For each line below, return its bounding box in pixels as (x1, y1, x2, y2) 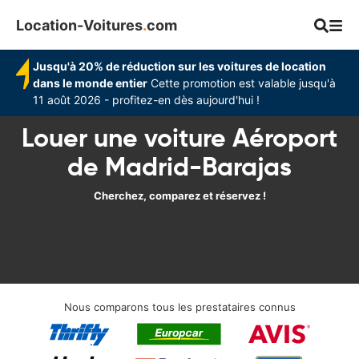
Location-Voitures (16, 16, 143, 34)
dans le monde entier (33, 76, 148, 90)
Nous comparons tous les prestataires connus (63, 301, 296, 313)
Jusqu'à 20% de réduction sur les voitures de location (33, 59, 327, 73)
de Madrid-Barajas (67, 151, 292, 183)
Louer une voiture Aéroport (22, 122, 337, 154)
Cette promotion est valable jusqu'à (147, 76, 337, 90)
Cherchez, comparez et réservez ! (93, 189, 266, 202)
